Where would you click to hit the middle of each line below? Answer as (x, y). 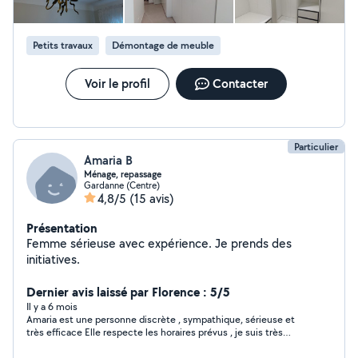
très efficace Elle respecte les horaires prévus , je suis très (56, 332)
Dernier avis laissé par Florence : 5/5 (128, 292)
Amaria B (108, 160)
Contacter (240, 84)
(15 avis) (152, 199)
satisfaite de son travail (77, 345)
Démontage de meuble (163, 45)
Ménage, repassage (123, 174)
